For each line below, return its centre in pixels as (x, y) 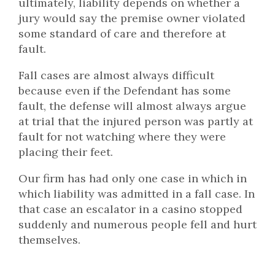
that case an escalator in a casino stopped (130, 209)
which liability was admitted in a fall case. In (137, 194)
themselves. (49, 240)
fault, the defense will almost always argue (132, 106)
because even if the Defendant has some (125, 91)
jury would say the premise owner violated (132, 18)
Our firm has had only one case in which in (133, 179)
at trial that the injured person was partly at (136, 122)
